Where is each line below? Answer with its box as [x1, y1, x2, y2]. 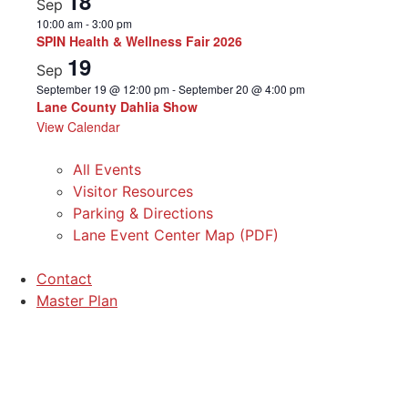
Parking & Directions [73, 203, 213, 222]
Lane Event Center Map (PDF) [73, 225, 279, 244]
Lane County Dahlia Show [36, 97, 198, 116]
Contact [36, 269, 92, 288]
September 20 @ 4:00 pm [178, 80, 305, 97]
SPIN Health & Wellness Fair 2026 [36, 31, 242, 50]
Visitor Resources [73, 181, 193, 200]
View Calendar [36, 117, 120, 136]
